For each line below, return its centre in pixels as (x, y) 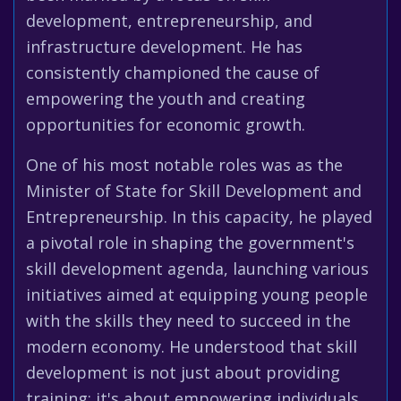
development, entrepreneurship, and (169, 21)
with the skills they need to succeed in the (188, 320)
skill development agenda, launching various (197, 269)
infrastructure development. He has (164, 47)
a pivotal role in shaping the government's (190, 243)
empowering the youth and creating (166, 98)
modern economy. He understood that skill (192, 346)
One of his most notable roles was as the (184, 165)
